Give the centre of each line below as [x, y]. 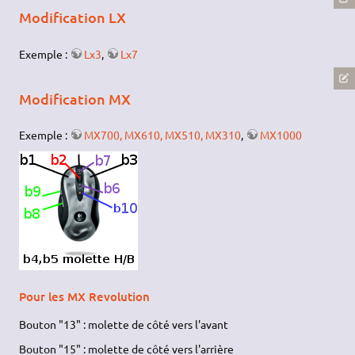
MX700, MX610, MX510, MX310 [163, 135]
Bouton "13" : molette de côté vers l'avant [124, 324]
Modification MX [75, 98]
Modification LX [73, 17]
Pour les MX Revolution [85, 297]
